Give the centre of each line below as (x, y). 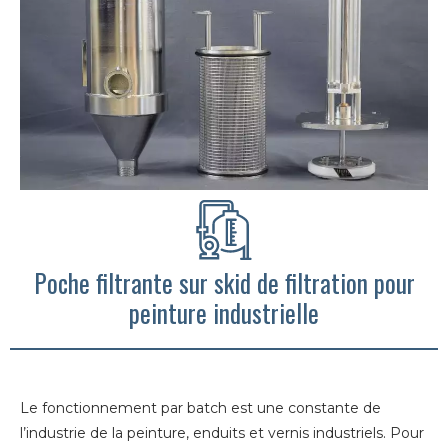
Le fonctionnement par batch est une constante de (200, 408)
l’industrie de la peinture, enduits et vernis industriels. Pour (222, 433)
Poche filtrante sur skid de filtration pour (224, 283)
